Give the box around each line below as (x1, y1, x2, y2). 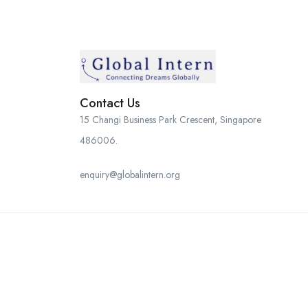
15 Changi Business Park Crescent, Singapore (80, 112, 261, 126)
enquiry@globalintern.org (80, 167, 180, 181)
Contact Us (80, 93, 140, 112)
